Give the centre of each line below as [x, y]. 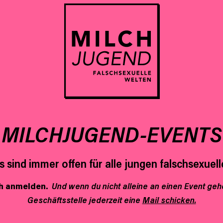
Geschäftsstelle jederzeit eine [85, 200]
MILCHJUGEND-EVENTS [111, 134]
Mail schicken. [169, 200]
